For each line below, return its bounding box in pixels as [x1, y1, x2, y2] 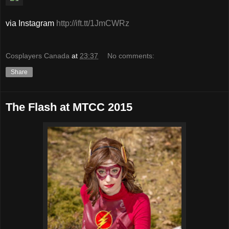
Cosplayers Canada [6, 51, 70, 60]
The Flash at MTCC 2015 [6, 100, 132, 113]
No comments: [107, 51, 155, 60]
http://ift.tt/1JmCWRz [56, 19, 129, 28]
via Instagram [6, 19, 56, 28]
